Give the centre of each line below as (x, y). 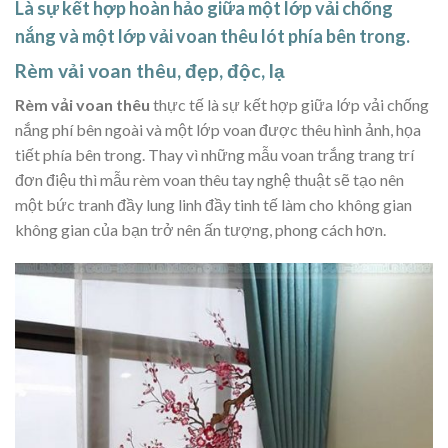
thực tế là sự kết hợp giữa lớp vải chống (289, 105)
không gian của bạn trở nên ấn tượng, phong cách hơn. (200, 230)
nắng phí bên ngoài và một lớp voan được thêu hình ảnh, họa (218, 130)
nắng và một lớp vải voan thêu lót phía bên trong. (212, 35)
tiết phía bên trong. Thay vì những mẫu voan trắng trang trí (214, 155)
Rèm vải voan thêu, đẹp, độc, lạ (150, 70)
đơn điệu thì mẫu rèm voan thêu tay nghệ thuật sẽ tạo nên (209, 180)
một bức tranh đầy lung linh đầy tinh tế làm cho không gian (213, 205)
